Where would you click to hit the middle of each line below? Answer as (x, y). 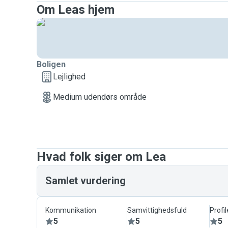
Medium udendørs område (100, 97)
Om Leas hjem (76, 10)
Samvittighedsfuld (157, 210)
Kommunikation (71, 210)
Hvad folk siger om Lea (101, 157)
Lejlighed (69, 77)
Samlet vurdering (85, 181)
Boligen (51, 64)
